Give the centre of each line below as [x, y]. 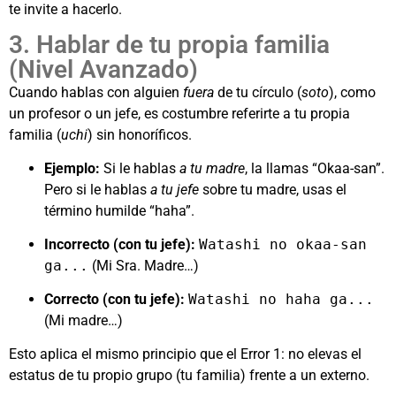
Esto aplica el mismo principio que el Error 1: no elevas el [185, 354]
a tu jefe [175, 190]
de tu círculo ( [258, 93]
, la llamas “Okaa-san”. [315, 169]
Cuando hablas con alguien [96, 93]
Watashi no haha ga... [281, 300]
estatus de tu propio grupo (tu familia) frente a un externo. [189, 376]
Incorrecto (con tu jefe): [120, 245]
